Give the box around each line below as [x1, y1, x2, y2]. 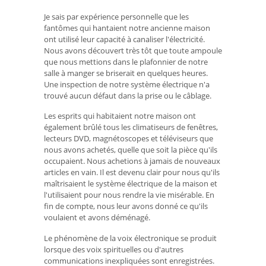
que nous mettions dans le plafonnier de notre [44, 56, 208, 67]
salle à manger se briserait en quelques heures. [44, 67, 208, 78]
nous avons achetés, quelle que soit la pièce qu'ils [44, 144, 217, 156]
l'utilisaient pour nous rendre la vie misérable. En [44, 189, 214, 201]
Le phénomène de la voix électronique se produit [44, 233, 217, 244]
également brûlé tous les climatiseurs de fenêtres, [44, 122, 218, 133]
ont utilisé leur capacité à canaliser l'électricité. [44, 33, 205, 45]
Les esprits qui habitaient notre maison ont [44, 110, 196, 122]
